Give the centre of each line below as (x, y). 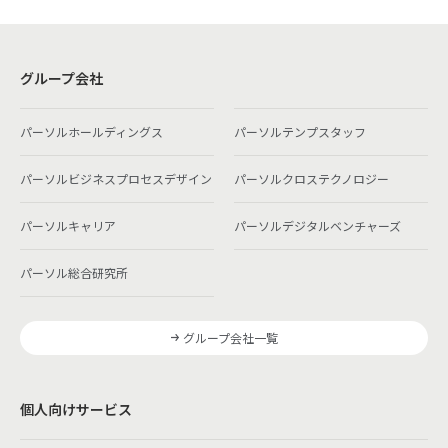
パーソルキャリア (68, 225)
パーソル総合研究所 (74, 272)
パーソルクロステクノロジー (311, 178)
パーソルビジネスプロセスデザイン (116, 178)
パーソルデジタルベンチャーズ (317, 225)
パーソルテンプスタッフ (300, 131)
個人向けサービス (76, 408)
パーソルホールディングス (91, 131)
